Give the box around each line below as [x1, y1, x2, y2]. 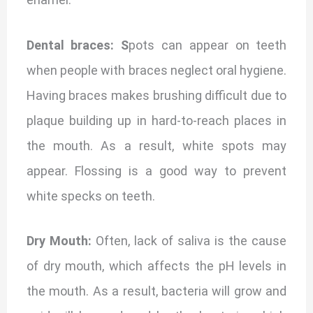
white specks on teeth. [26, 188, 155, 203]
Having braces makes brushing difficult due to [26, 87, 287, 103]
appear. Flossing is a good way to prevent [26, 163, 287, 178]
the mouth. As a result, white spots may [26, 138, 287, 153]
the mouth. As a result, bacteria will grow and [26, 284, 287, 299]
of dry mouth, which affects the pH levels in [26, 259, 287, 274]
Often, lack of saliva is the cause [91, 233, 287, 249]
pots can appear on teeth [129, 37, 287, 52]
